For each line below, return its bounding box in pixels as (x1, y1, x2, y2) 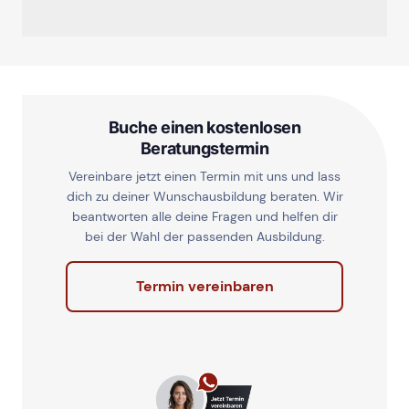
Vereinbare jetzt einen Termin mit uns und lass (68, 168, 341, 185)
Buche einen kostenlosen (108, 117, 301, 138)
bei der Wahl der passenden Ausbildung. (84, 228, 325, 246)
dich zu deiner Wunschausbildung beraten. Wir (66, 188, 343, 205)
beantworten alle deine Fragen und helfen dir (71, 208, 338, 225)
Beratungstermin (140, 138, 269, 159)
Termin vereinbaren (135, 277, 274, 297)
